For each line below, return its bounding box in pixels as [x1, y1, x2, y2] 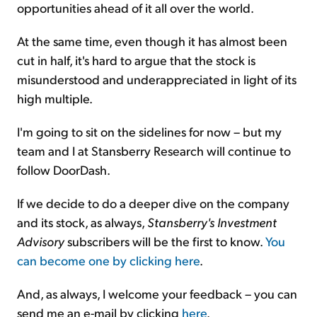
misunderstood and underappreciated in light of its [17, 70, 296, 87]
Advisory [17, 232, 64, 249]
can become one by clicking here [17, 251, 200, 268]
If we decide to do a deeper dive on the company [17, 194, 289, 211]
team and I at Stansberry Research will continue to [17, 142, 291, 158]
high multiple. [17, 89, 93, 106]
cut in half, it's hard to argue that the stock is [17, 51, 255, 68]
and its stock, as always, [17, 213, 147, 230]
